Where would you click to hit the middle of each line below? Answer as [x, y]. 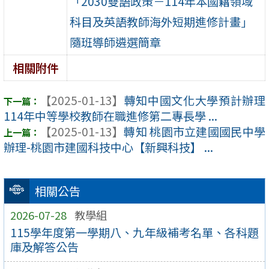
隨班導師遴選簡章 [116, 42]
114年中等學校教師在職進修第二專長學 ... [110, 116]
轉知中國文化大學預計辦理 [195, 101]
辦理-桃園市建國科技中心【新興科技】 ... [108, 147]
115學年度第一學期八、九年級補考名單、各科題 [134, 233]
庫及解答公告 [44, 247]
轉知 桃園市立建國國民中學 [195, 132]
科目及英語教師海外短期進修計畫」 [161, 21]
